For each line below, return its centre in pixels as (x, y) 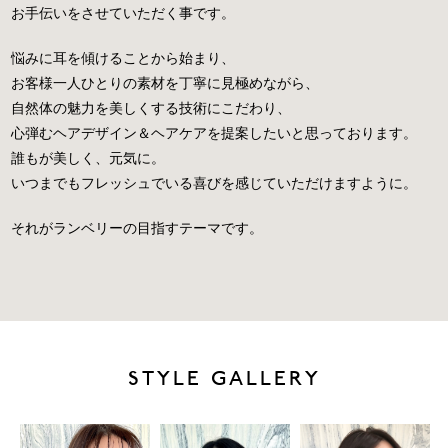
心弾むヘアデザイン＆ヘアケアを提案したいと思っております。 (214, 134)
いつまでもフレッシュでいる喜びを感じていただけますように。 (214, 184)
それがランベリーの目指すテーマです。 (137, 229)
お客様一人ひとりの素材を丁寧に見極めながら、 (165, 84)
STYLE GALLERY (224, 381)
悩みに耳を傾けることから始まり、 (123, 59)
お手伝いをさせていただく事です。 (123, 14)
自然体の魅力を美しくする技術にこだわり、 (151, 109)
